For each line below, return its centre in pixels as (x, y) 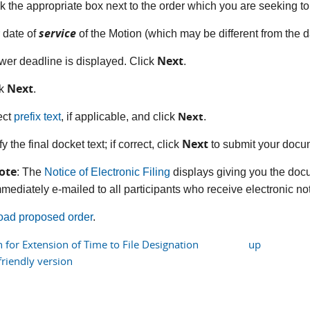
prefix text (38, 116)
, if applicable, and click (120, 116)
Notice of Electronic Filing (108, 172)
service (59, 33)
